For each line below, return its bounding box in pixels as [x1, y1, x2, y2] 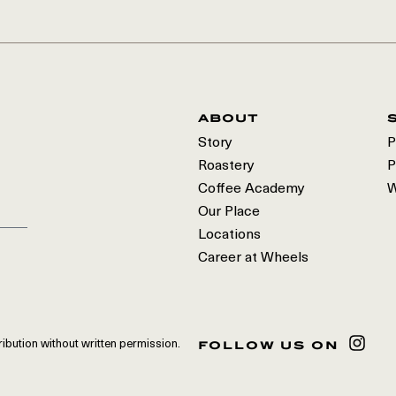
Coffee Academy [198, 182, 305, 196]
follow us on [198, 338, 339, 352]
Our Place [198, 205, 260, 219]
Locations [198, 228, 261, 242]
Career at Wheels [198, 251, 308, 265]
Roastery [198, 159, 255, 173]
